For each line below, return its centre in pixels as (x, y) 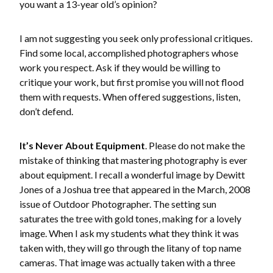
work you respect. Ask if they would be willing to (120, 67)
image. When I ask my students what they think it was (129, 233)
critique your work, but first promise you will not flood (132, 82)
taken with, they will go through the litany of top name (130, 247)
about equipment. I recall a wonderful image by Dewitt (132, 174)
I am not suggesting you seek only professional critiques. (136, 38)
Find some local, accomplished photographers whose (129, 52)
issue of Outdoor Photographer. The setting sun (118, 204)
